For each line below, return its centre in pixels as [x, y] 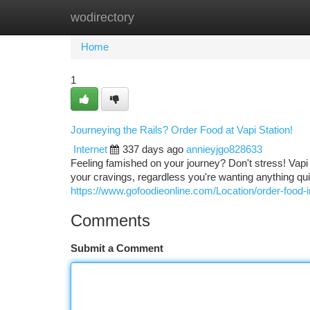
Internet [90, 149]
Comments [110, 220]
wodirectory [102, 17]
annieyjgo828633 [224, 149]
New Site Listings [179, 17]
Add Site [258, 17]
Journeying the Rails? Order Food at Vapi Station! [182, 130]
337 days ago [153, 149]
